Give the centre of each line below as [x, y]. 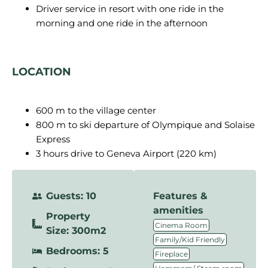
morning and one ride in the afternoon [122, 23]
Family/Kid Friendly [190, 240]
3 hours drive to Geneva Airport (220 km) [126, 153]
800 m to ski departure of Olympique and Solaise [145, 125]
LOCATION [43, 72]
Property [68, 216]
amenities [178, 210]
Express [53, 139]
